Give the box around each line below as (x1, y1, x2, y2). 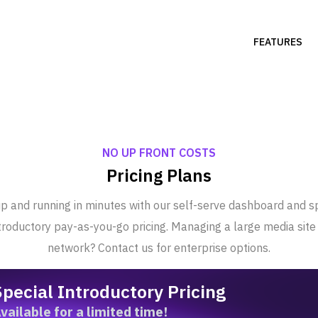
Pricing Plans (106, 164, 212, 187)
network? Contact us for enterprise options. (48, 241, 270, 255)
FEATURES (253, 35, 302, 48)
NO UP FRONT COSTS (102, 146, 216, 160)
